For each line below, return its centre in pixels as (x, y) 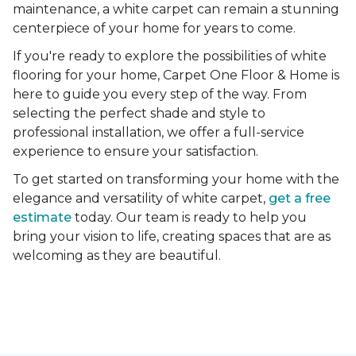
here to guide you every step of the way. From (160, 95)
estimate (42, 218)
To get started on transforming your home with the (176, 180)
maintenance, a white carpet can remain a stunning (176, 10)
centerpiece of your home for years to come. (154, 29)
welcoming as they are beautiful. (117, 256)
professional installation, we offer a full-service (159, 133)
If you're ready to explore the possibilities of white (170, 56)
